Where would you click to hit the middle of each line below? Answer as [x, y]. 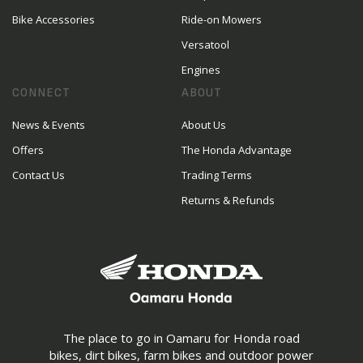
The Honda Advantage [237, 150]
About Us [204, 125]
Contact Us [38, 175]
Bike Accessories [53, 19]
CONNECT [41, 93]
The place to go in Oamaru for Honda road [181, 338]
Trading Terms [217, 175]
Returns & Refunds [228, 200]
